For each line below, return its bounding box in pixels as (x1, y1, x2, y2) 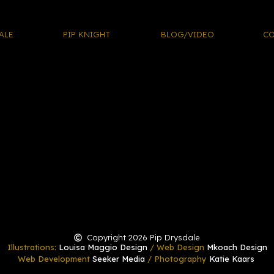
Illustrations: (7, 242, 59, 253)
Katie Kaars (209, 254, 254, 264)
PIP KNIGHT (62, 29, 110, 39)
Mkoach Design (206, 242, 267, 253)
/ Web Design (147, 242, 207, 253)
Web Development (17, 254, 92, 264)
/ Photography (144, 254, 209, 264)
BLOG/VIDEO (161, 29, 215, 39)
